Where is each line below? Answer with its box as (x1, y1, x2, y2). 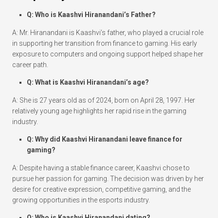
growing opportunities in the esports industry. (12, 196, 150, 204)
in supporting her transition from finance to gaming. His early (12, 39, 197, 48)
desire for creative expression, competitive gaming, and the (12, 185, 191, 194)
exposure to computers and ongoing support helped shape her (12, 50, 203, 58)
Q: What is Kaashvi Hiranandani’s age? (27, 78, 149, 87)
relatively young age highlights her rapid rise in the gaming (12, 107, 186, 115)
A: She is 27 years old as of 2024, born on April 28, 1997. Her (12, 96, 195, 105)
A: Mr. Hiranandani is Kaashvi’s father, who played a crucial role (12, 29, 203, 37)
